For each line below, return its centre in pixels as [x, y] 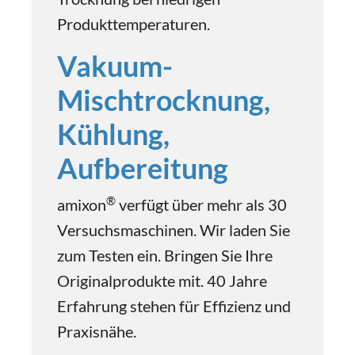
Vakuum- [115, 66]
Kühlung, [113, 134]
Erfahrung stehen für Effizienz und [174, 306]
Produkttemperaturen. [134, 24]
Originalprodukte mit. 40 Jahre [162, 281]
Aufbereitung [143, 168]
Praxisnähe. [97, 331]
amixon [82, 204]
